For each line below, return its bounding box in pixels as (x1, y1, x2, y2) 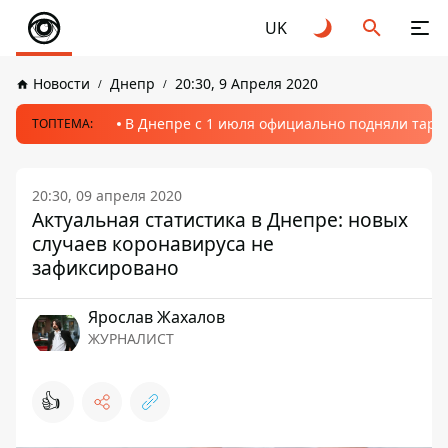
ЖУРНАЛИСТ (88, 329, 174, 348)
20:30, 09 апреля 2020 (32, 186, 182, 205)
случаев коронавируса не (32, 230, 274, 257)
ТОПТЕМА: (32, 115, 93, 132)
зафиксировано (32, 254, 179, 281)
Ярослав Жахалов (88, 306, 225, 328)
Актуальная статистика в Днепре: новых (32, 206, 408, 233)
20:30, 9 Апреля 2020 (175, 74, 318, 93)
